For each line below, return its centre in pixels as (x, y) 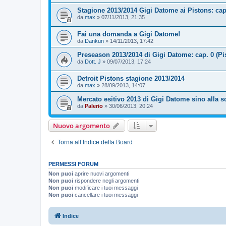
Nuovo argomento (81, 126)
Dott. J (93, 61)
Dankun (94, 41)
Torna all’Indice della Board (95, 143)
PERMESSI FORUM (73, 164)
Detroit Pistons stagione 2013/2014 (131, 78)
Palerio (94, 106)
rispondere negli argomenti (106, 181)
